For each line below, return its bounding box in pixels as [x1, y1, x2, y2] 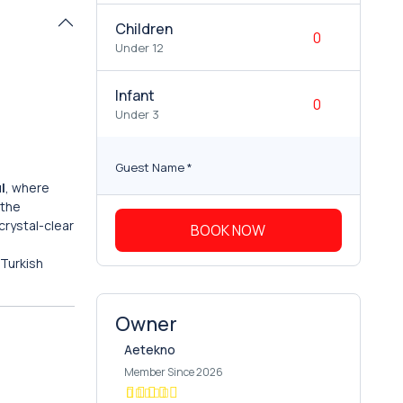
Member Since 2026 [123, 364, 223, 380]
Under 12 [114, 40, 164, 56]
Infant [114, 85, 155, 105]
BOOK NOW [191, 220, 266, 240]
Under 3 [114, 106, 159, 122]
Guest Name [114, 159, 184, 175]
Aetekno [123, 341, 175, 358]
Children [114, 19, 173, 39]
